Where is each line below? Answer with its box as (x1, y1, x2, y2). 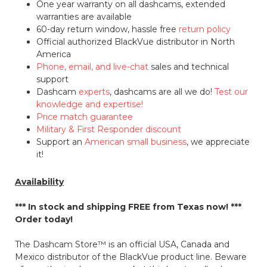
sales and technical (148, 61, 229, 73)
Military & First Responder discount (36, 124, 182, 135)
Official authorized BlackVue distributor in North (36, 36, 235, 48)
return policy (179, 24, 231, 35)
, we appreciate (187, 136, 250, 148)
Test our (215, 86, 249, 98)
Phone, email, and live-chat (36, 61, 149, 73)
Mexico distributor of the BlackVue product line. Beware (14, 252, 247, 263)
